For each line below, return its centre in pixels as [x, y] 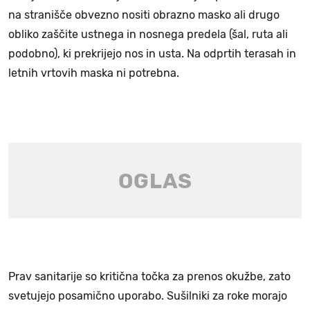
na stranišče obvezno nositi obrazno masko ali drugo [144, 15]
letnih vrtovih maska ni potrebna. [94, 73]
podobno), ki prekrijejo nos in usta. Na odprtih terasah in [152, 54]
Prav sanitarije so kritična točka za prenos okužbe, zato [149, 277]
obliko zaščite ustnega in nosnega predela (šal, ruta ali [148, 35]
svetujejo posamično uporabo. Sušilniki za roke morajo [148, 296]
